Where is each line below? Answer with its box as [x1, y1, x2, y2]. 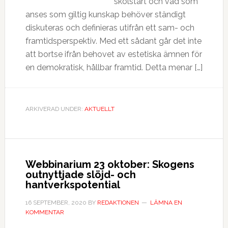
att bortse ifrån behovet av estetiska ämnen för [25, 49, 202, 59]
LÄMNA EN [150, 199, 182, 206]
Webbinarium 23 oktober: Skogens [25, 158, 194, 170]
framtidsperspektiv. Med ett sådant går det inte [25, 36, 202, 46]
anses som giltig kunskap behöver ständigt [25, 10, 186, 19]
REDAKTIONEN [97, 199, 139, 206]
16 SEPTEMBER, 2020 [25, 199, 87, 206]
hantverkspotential [25, 179, 120, 191]
